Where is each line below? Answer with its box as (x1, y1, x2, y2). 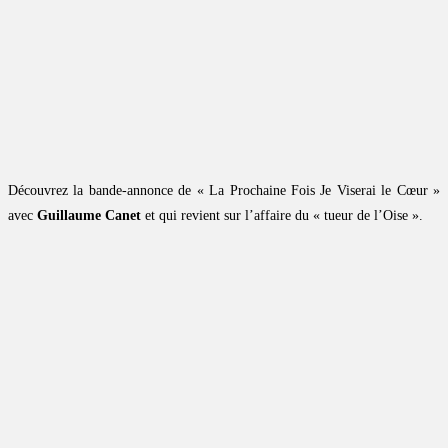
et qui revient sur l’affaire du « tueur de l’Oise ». (141, 208, 423, 224)
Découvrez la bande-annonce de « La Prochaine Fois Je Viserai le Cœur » (8, 183, 440, 199)
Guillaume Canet (37, 208, 141, 224)
